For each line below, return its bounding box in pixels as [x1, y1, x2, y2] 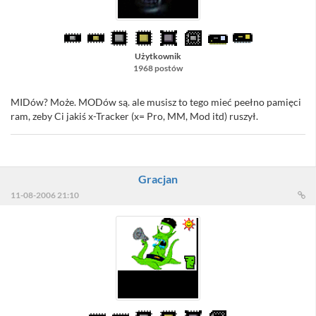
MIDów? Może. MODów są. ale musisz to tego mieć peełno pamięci [11, 96, 301, 109]
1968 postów [133, 63, 183, 74]
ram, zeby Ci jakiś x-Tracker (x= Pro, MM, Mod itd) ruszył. [11, 110, 258, 123]
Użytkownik [134, 51, 181, 62]
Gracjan [138, 172, 178, 186]
